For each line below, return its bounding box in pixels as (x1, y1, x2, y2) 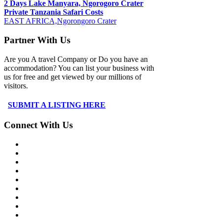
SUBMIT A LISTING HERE (8, 101, 106, 110)
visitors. (4, 81, 28, 90)
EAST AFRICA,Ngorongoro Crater (4, 17, 116, 26)
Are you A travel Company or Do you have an (4, 55, 148, 63)
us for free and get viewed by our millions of (4, 72, 141, 81)
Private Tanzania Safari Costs (4, 8, 103, 17)
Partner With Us (4, 35, 70, 46)
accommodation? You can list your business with (4, 63, 154, 72)
